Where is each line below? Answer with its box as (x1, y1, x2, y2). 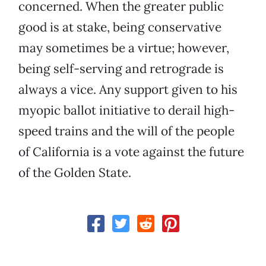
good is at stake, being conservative (18, 19, 221, 36)
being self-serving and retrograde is (18, 61, 224, 77)
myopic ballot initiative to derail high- (18, 102, 235, 119)
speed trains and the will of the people (18, 123, 235, 140)
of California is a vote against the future (18, 144, 244, 160)
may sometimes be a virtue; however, (18, 40, 229, 56)
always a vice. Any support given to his (18, 81, 237, 98)
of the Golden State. (18, 164, 131, 181)
